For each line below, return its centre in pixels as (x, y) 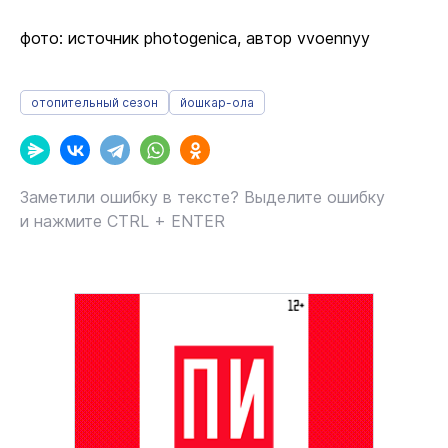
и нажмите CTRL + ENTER (122, 221)
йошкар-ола (217, 102)
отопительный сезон (94, 102)
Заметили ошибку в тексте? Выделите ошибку (202, 197)
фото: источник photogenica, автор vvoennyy (195, 38)
